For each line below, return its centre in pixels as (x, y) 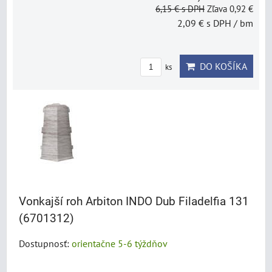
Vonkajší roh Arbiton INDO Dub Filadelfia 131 (134, 202)
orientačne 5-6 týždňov (120, 244)
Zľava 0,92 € (230, 9)
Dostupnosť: (45, 244)
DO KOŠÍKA (221, 66)
